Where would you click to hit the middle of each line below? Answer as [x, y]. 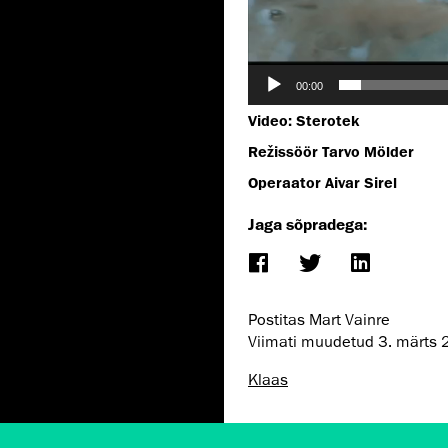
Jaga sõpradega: [307, 224]
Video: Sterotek [303, 121]
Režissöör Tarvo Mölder [331, 152]
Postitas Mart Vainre [319, 320]
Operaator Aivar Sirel [322, 183]
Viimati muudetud [313, 342]
